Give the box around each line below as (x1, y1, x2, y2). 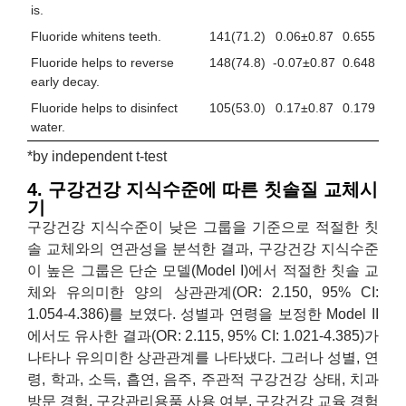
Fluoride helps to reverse (31, 54, 174, 70)
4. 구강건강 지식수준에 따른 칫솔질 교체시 (27, 179, 378, 200)
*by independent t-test (27, 148, 167, 164)
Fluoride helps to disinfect (31, 100, 178, 115)
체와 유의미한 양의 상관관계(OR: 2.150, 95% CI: (27, 285, 379, 301)
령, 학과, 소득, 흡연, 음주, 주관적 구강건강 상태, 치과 (27, 372, 379, 388)
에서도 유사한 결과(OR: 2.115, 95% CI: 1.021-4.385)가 (27, 328, 379, 344)
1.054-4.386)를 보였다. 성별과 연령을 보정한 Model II (27, 306, 379, 323)
